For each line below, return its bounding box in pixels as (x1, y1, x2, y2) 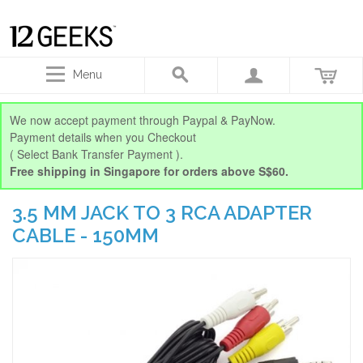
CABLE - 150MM (12, 224, 159, 247)
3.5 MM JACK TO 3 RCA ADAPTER (12, 201, 312, 224)
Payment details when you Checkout (10, 129, 196, 145)
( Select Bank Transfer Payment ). (10, 146, 183, 162)
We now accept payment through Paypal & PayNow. (10, 112, 275, 128)
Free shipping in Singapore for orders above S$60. (10, 163, 288, 179)
